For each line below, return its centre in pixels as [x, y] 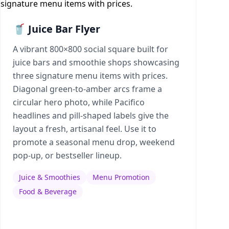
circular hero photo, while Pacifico [79, 102]
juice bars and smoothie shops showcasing [96, 62]
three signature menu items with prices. [90, 76]
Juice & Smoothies [50, 177]
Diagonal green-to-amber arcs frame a [87, 89]
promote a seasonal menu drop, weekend [94, 142]
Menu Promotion [121, 177]
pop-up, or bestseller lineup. [67, 155]
